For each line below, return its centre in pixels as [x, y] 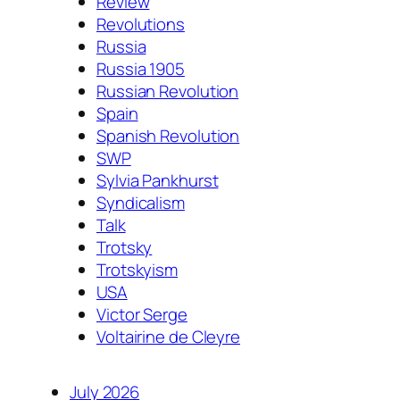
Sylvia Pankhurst [158, 180]
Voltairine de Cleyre [168, 336]
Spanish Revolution [168, 135]
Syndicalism [141, 202]
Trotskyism [137, 269]
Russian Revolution [168, 91]
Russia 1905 [141, 68]
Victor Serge [142, 314]
